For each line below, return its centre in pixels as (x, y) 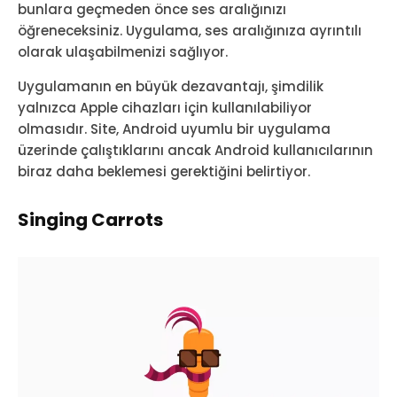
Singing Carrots (90, 219)
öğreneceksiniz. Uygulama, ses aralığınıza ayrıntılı (190, 30)
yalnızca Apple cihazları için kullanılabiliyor (165, 107)
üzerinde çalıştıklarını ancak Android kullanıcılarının (195, 150)
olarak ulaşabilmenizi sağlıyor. (123, 51)
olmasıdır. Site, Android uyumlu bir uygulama (174, 128)
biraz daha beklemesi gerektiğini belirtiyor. (164, 171)
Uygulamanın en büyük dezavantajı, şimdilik (171, 86)
